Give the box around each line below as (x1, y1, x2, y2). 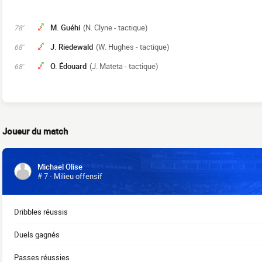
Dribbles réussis (14, 206, 68, 217)
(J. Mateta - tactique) (89, 61, 158, 71)
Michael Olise (37, 161, 82, 172)
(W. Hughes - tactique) (96, 42, 170, 52)
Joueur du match (2, 125, 68, 137)
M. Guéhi (50, 22, 80, 33)
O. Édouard (50, 61, 87, 71)
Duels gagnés (14, 229, 60, 240)
